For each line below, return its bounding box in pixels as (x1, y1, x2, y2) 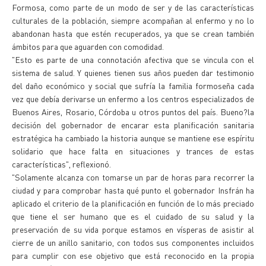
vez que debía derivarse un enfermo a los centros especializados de (12, 93, 254, 104)
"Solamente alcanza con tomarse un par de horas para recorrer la (12, 172, 254, 182)
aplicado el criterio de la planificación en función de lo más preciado (12, 198, 254, 208)
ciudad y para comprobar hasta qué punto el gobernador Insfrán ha (12, 185, 254, 195)
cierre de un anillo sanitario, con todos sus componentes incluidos (12, 237, 254, 248)
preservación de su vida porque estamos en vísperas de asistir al (12, 224, 254, 235)
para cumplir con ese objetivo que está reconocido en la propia (12, 250, 254, 261)
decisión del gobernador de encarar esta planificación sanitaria (12, 119, 254, 130)
